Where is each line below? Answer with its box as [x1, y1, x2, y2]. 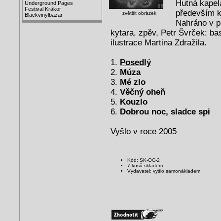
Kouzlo [120, 97, 147, 107]
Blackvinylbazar [25, 12, 63, 18]
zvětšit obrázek [122, 10, 156, 16]
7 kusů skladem [127, 162, 163, 168]
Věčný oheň [120, 87, 165, 97]
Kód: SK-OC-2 [127, 157, 160, 163]
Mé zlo [120, 77, 146, 87]
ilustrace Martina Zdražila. [110, 37, 207, 47]
